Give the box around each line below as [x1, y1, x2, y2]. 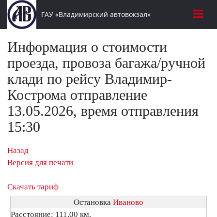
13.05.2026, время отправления [7, 103, 199, 119]
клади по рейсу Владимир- [7, 71, 172, 87]
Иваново [113, 198, 143, 207]
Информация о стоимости [7, 39, 167, 55]
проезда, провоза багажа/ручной [7, 55, 205, 71]
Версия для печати [7, 158, 73, 167]
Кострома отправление [7, 87, 147, 103]
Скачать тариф [7, 182, 59, 191]
